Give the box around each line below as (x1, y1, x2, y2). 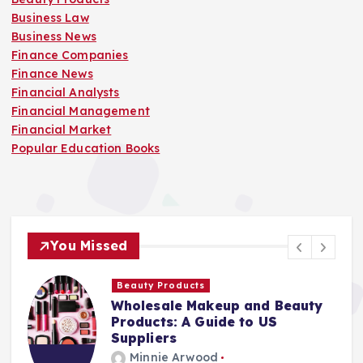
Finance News (11, 66, 93, 81)
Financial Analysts (11, 84, 120, 100)
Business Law (11, 10, 89, 25)
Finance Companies (11, 47, 129, 62)
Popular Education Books (11, 140, 160, 156)
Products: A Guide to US (110, 313, 277, 330)
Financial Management (11, 103, 150, 118)
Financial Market (11, 122, 112, 137)
